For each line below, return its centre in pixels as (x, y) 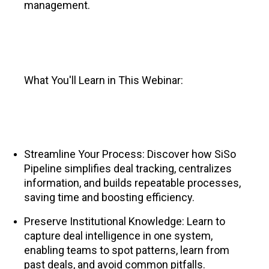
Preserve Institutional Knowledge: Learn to (125, 222)
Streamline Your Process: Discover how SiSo (130, 154)
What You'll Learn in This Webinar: (104, 80)
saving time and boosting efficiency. (109, 198)
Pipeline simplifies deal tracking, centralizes (128, 169)
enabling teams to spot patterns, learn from (127, 250)
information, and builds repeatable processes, (132, 183)
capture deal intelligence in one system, (118, 236)
